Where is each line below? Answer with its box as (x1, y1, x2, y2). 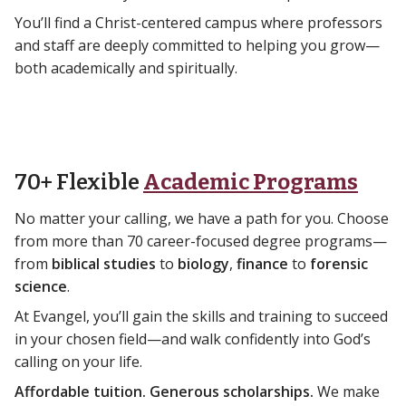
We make (314, 382, 380, 402)
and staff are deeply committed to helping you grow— (14, 35, 380, 56)
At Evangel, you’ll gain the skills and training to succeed (14, 306, 388, 327)
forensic (310, 254, 368, 275)
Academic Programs (143, 169, 358, 196)
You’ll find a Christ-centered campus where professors (14, 13, 382, 34)
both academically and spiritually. (14, 58, 237, 79)
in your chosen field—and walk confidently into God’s (14, 329, 371, 350)
